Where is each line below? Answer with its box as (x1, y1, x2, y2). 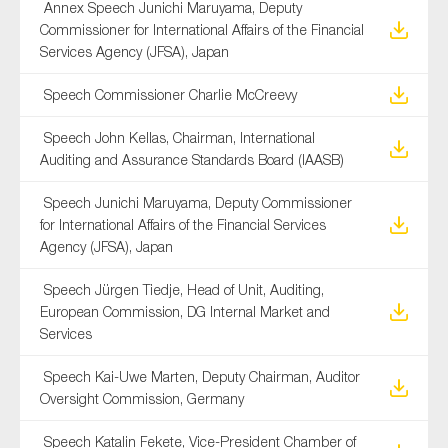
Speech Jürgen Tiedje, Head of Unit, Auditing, (40, 281, 324, 299)
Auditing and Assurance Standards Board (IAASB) (40, 151, 344, 169)
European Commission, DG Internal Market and (40, 303, 330, 321)
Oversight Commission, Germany (40, 390, 244, 408)
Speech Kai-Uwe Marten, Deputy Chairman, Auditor (40, 368, 360, 386)
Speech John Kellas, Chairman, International (40, 129, 315, 147)
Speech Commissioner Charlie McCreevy (40, 86, 297, 104)
